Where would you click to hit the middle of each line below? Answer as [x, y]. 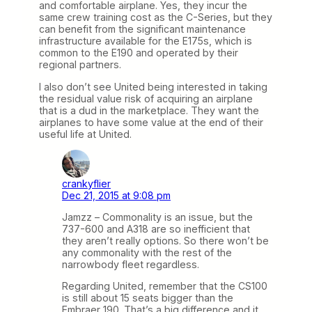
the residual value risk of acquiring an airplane [146, 98]
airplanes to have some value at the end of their [151, 122]
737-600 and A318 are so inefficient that [156, 228]
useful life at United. [85, 134]
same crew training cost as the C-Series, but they [156, 17]
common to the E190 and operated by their [139, 53]
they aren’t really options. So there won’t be [165, 240]
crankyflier [86, 183]
